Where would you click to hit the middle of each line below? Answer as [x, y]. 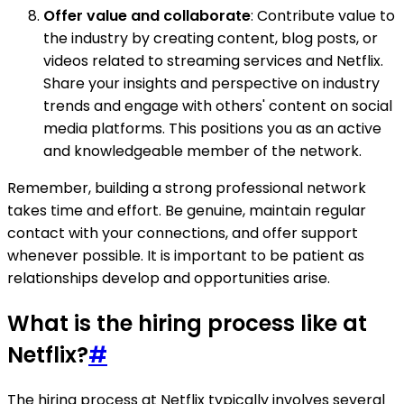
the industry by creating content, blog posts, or [211, 39]
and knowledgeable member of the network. [202, 151]
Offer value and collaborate [147, 16]
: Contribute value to [323, 16]
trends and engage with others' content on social [218, 106]
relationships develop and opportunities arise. [169, 279]
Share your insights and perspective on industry [211, 84]
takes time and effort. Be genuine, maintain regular [187, 211]
